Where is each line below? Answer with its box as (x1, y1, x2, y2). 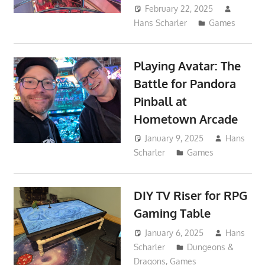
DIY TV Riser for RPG (134, 188, 248, 203)
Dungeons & (187, 241, 234, 252)
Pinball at (134, 93, 188, 109)
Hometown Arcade (134, 111, 238, 127)
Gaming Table (134, 205, 211, 221)
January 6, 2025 (145, 227, 204, 238)
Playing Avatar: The (134, 57, 241, 73)
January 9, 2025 (145, 133, 204, 144)
